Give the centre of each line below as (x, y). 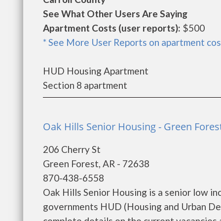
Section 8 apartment (85, 85)
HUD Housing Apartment (96, 71)
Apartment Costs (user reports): (112, 28)
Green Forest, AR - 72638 (96, 164)
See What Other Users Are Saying (115, 14)
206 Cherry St (72, 149)
